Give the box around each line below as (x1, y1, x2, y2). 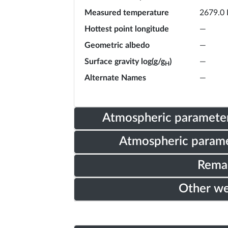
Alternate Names (84, 73, 146, 82)
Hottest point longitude (84, 24, 169, 33)
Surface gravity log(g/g (84, 57, 165, 66)
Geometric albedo (84, 41, 150, 49)
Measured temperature (84, 8, 169, 17)
